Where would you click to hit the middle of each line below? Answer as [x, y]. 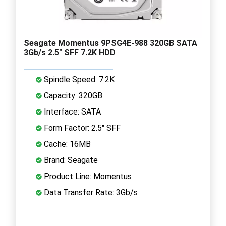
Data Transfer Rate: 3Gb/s [90, 192]
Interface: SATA [71, 111]
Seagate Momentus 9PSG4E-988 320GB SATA [110, 43]
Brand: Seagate [70, 160]
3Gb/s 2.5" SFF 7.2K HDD [70, 52]
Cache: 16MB [66, 144]
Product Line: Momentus [87, 176]
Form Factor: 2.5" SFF [81, 128]
